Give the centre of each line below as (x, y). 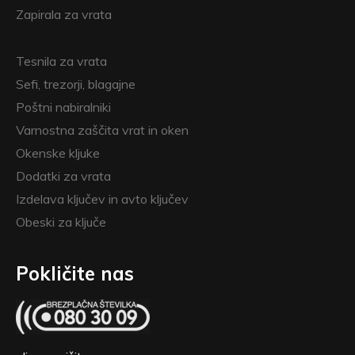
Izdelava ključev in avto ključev (102, 198)
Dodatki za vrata (63, 176)
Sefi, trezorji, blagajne (76, 84)
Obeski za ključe (61, 221)
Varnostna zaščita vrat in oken (102, 130)
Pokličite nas (75, 273)
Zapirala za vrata (64, 14)
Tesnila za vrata (61, 61)
